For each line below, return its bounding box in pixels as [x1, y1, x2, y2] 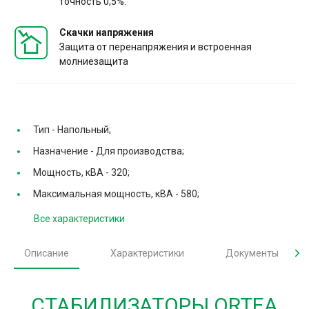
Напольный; [57, 123, 111, 135]
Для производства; [96, 145, 184, 157]
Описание [24, 247, 69, 259]
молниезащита [59, 55, 128, 67]
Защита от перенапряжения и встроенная [59, 41, 252, 52]
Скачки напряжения [59, 26, 154, 38]
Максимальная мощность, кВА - [33, 188, 181, 199]
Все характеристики [34, 212, 125, 224]
